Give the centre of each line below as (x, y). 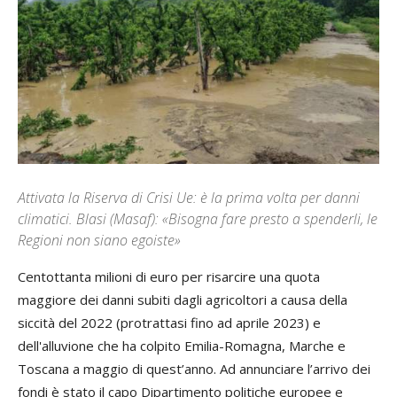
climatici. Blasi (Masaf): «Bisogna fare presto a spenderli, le (198, 219)
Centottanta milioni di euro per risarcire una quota (169, 277)
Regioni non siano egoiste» (99, 241)
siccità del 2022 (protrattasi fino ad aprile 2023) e (169, 323)
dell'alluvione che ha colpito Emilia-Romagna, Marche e (182, 346)
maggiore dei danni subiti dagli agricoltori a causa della (183, 300)
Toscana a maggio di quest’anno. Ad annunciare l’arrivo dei (194, 369)
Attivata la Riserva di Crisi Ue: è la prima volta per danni (189, 198)
